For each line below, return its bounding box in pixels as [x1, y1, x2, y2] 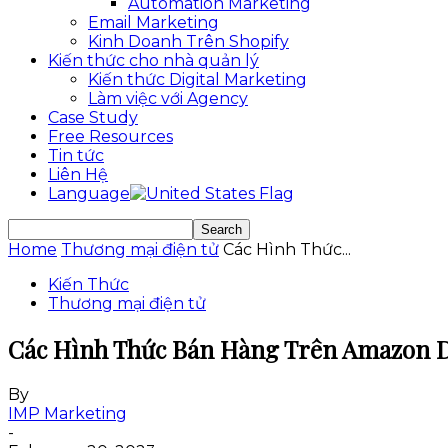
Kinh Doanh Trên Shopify [88, 32, 289, 51]
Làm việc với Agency [88, 89, 248, 108]
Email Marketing [88, 13, 219, 32]
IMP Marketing [8, 403, 127, 423]
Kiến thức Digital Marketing [88, 70, 307, 89]
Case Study [48, 108, 138, 127]
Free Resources [48, 127, 173, 146]
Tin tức [48, 146, 104, 165]
